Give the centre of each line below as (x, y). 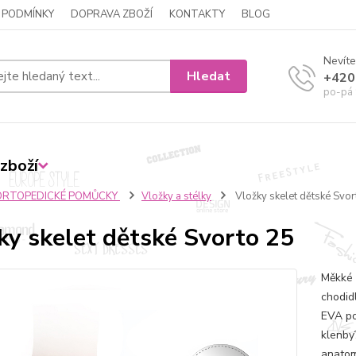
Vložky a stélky (176, 196)
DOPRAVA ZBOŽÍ (112, 14)
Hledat (209, 76)
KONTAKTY (197, 14)
